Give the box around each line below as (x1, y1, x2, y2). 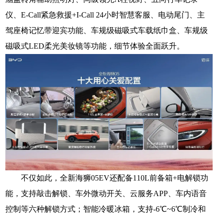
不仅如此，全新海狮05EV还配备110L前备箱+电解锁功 (21, 174, 209, 182)
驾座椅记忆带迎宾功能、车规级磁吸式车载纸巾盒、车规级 (5, 26, 208, 35)
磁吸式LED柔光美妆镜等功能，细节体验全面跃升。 (5, 42, 185, 51)
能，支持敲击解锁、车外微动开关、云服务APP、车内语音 (5, 189, 207, 198)
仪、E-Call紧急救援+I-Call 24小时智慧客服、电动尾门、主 (5, 11, 205, 19)
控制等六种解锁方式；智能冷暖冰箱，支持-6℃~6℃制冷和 (5, 205, 206, 214)
